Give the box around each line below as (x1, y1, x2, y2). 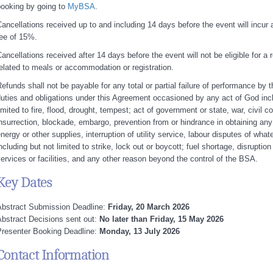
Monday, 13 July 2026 (99, 227, 180, 236)
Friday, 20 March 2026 (107, 202, 190, 212)
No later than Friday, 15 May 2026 (99, 214, 224, 224)
